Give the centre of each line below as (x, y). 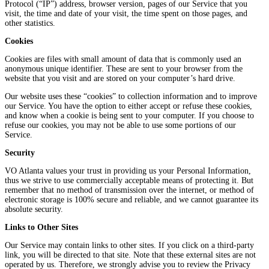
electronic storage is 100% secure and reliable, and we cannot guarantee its (131, 200)
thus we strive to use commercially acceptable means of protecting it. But (129, 181)
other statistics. (30, 23)
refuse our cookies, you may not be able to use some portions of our (120, 125)
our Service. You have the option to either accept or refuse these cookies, (128, 106)
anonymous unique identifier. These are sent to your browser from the (124, 69)
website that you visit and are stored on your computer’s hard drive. (120, 79)
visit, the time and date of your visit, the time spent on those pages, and (126, 14)
